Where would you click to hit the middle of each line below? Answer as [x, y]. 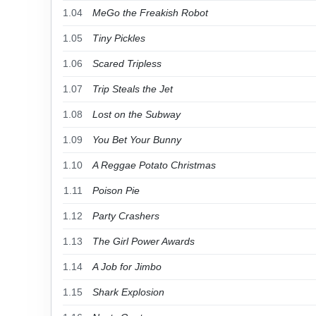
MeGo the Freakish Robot [150, 13]
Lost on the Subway [136, 114]
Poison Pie [116, 190]
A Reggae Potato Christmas [154, 165]
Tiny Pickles [119, 38]
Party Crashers [126, 216]
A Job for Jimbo [127, 267]
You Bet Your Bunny [137, 140]
